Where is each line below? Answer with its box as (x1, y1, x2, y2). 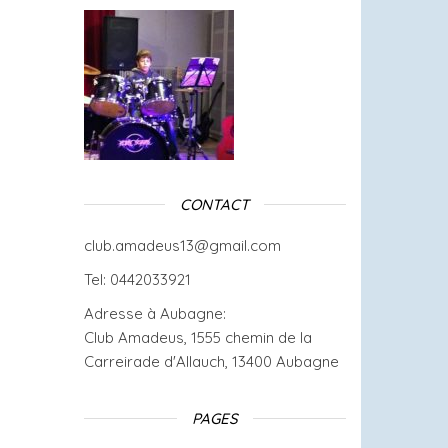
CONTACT (180, 195, 250, 214)
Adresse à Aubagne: (83, 304, 226, 323)
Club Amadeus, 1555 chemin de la (83, 328, 312, 347)
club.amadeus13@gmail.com (83, 236, 281, 255)
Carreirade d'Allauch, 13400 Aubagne (83, 352, 339, 371)
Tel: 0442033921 (83, 270, 191, 289)
